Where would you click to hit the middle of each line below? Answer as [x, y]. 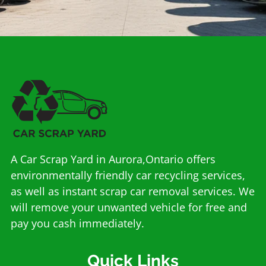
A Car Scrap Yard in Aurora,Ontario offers [113, 159]
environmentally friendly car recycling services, [128, 175]
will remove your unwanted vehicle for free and [129, 207]
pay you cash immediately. [77, 223]
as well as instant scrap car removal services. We [133, 191]
